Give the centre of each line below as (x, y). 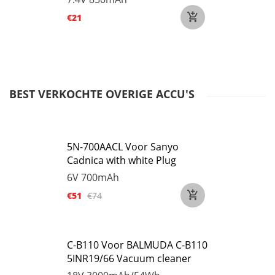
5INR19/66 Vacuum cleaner (129, 258)
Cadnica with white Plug (122, 160)
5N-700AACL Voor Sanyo (123, 147)
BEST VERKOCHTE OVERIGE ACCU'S (102, 94)
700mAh (100, 177)
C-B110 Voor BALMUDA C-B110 (137, 245)
